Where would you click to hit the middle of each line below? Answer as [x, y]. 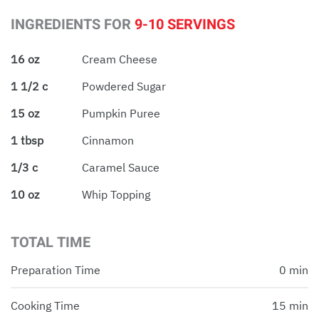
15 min [290, 305]
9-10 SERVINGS [185, 24]
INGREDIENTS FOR [73, 24]
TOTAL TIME [51, 242]
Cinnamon [108, 140]
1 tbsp [27, 140]
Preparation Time [56, 270]
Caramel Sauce [121, 167]
